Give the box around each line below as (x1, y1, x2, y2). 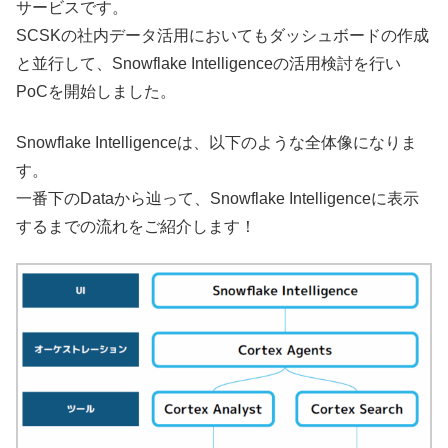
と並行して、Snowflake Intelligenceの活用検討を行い (16, 55, 401, 73)
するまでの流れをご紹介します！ (16, 217, 256, 235)
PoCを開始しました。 (16, 83, 176, 101)
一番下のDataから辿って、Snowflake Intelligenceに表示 (16, 189, 419, 207)
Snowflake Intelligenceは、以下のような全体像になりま (16, 133, 417, 151)
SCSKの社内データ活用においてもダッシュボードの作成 (16, 27, 429, 45)
